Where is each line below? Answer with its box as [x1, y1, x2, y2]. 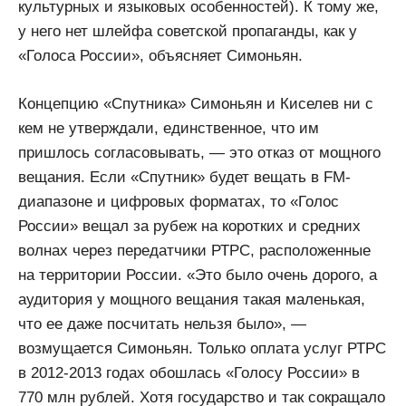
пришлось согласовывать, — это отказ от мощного [18, 143, 381, 161]
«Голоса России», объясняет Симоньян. [18, 47, 303, 65]
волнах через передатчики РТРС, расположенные [18, 241, 371, 259]
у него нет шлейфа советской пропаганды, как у [18, 23, 357, 41]
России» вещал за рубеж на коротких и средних [18, 217, 361, 235]
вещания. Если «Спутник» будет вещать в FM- [18, 168, 351, 186]
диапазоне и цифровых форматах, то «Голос [18, 192, 339, 210]
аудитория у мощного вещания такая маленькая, [18, 290, 365, 308]
